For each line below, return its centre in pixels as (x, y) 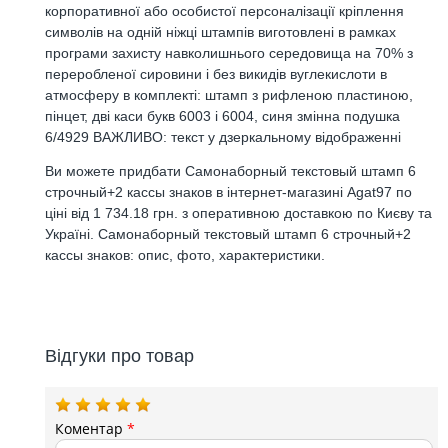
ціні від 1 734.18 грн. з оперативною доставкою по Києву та (239, 212)
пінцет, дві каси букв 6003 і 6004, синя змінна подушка (223, 115)
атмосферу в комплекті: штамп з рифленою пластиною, (229, 94)
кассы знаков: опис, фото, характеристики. (185, 254)
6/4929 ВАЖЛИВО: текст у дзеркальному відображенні (223, 136)
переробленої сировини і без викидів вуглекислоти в (216, 73)
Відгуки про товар (120, 356)
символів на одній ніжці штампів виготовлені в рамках (221, 31)
